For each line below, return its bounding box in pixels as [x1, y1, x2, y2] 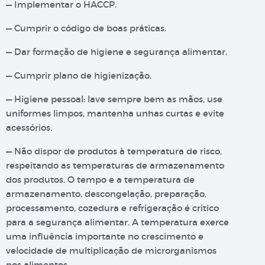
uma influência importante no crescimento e [6, 231, 203, 242]
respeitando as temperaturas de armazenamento [6, 160, 224, 171]
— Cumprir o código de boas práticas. [6, 22, 166, 34]
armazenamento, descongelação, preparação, [6, 188, 206, 199]
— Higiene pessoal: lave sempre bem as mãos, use [6, 93, 222, 105]
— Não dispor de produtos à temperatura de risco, [6, 146, 222, 157]
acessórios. [6, 122, 52, 133]
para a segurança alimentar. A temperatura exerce [6, 216, 229, 228]
